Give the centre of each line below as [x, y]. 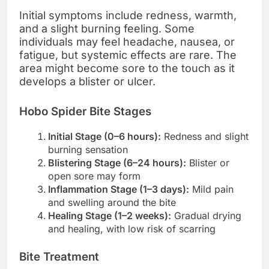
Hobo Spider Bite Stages [85, 112]
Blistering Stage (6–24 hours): [117, 162]
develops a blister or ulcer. [87, 82]
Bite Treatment [59, 256]
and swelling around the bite [112, 202]
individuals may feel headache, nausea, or [127, 42]
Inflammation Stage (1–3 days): [119, 189]
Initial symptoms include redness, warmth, [128, 16]
